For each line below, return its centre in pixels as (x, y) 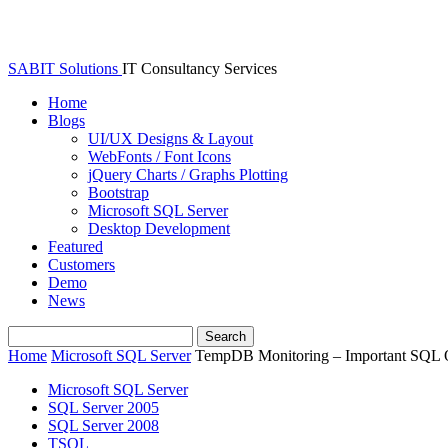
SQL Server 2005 (103, 407)
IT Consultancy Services (199, 68)
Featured (75, 246)
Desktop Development (159, 228)
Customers (81, 264)
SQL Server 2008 (103, 425)
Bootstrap (118, 192)
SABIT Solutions (63, 68)
